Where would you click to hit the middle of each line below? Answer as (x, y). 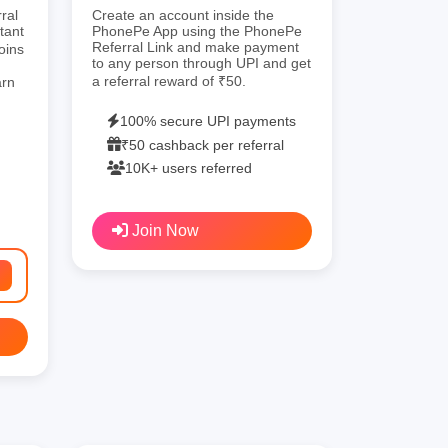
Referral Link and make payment (195, 46)
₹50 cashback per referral (202, 144)
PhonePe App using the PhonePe (197, 30)
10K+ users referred (188, 167)
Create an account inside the (183, 14)
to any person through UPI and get (201, 62)
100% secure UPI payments (208, 120)
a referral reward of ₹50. (169, 80)
